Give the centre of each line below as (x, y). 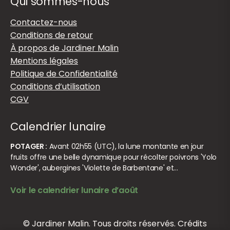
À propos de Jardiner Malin (64, 48)
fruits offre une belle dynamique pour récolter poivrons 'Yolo (113, 157)
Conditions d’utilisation (55, 87)
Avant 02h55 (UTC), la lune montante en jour (126, 147)
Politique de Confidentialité (64, 74)
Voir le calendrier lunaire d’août (74, 190)
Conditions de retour (52, 35)
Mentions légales (44, 61)
